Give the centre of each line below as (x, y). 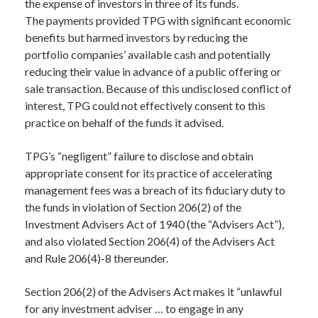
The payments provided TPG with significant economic (158, 20)
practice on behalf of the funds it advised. (124, 122)
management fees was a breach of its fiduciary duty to (155, 190)
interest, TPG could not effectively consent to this (145, 105)
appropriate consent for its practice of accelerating (149, 173)
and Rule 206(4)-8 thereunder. (97, 258)
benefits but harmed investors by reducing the (136, 37)
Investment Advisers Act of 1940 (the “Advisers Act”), (154, 224)
